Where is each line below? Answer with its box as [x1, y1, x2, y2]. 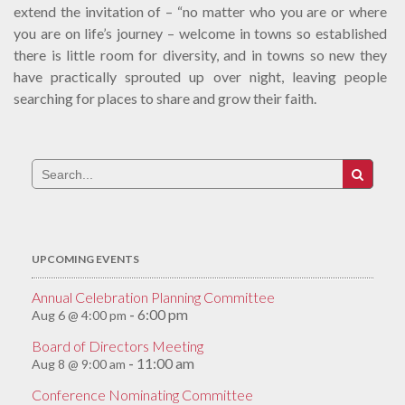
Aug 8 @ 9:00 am [32, 356, 126, 372]
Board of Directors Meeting [32, 337, 203, 354]
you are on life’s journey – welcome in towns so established [14, 24, 387, 42]
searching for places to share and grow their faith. [14, 89, 316, 107]
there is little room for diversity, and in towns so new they [14, 46, 387, 63]
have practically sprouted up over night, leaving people [14, 68, 387, 85]
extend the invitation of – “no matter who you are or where [14, 3, 387, 20]
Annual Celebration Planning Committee [32, 288, 275, 306]
